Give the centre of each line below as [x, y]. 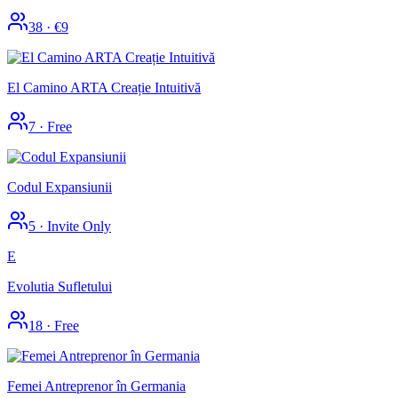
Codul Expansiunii [60, 187]
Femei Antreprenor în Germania [96, 386]
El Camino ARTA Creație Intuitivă [104, 87]
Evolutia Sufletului [60, 286]
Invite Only [79, 226]
